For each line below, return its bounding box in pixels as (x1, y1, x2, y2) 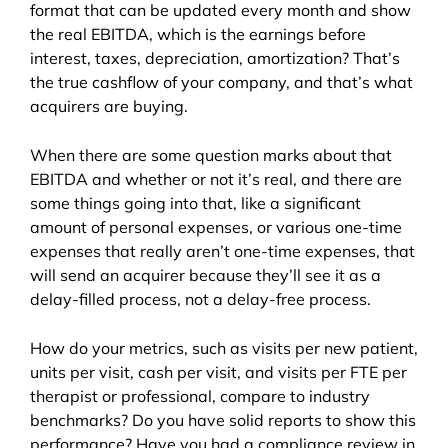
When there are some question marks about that (30, 145, 392, 166)
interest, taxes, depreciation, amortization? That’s (30, 48, 400, 69)
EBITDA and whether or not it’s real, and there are (30, 169, 402, 190)
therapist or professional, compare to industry (30, 386, 370, 407)
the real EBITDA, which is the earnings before (30, 24, 366, 45)
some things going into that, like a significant (30, 193, 361, 214)
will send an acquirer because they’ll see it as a (30, 265, 381, 286)
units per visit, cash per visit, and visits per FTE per (30, 362, 407, 383)
